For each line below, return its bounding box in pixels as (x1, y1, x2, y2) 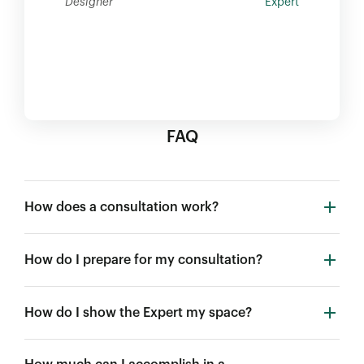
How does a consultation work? (24, 201, 219, 214)
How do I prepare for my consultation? (24, 253, 262, 266)
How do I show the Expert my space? (24, 306, 252, 319)
